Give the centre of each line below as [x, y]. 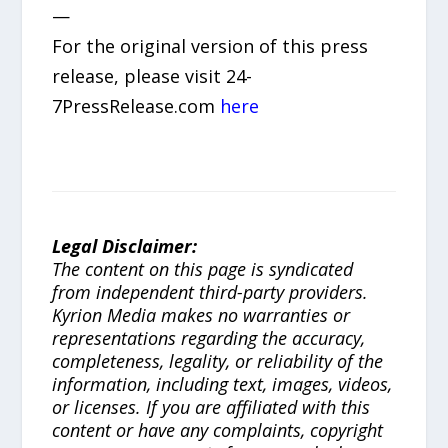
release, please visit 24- [152, 75]
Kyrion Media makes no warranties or [201, 314]
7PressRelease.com [136, 105]
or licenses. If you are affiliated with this [211, 406]
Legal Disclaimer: [125, 245]
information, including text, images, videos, [222, 383]
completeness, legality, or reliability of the [218, 360]
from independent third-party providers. [210, 291]
